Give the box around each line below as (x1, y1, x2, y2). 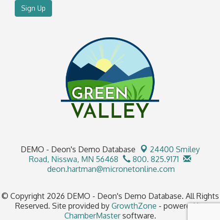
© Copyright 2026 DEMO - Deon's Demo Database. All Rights (1, 191, 219, 201)
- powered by (156, 201, 205, 211)
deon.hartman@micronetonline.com (45, 164, 175, 174)
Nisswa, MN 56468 (51, 154, 118, 165)
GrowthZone (111, 201, 157, 211)
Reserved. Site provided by (15, 201, 111, 211)
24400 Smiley (149, 144, 200, 155)
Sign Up (21, 4, 46, 13)
